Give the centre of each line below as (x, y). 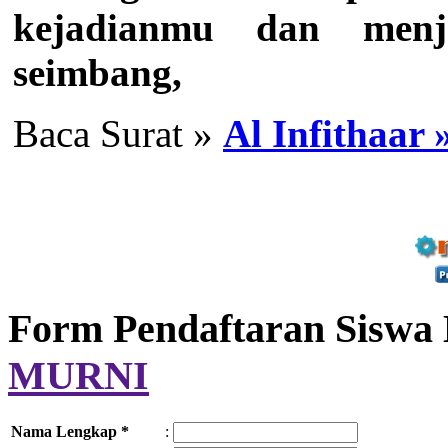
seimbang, (97, 73)
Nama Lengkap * (70, 431)
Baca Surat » (118, 134)
